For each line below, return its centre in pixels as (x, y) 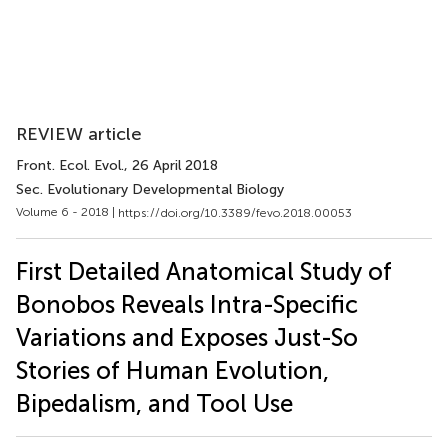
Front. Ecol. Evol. (70, 165)
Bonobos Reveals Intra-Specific (187, 304)
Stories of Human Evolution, (172, 370)
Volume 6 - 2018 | (67, 212)
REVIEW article (79, 134)
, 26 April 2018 (171, 165)
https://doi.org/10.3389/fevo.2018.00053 (235, 212)
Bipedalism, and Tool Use (154, 403)
